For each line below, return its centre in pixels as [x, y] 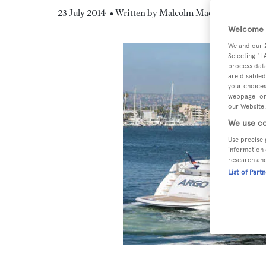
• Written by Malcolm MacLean [171, 13]
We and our [246, 46]
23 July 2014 [82, 13]
